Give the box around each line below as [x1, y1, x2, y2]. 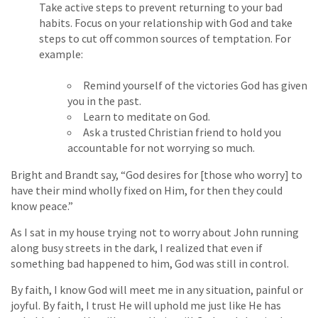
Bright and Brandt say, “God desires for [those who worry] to [11, 168, 302, 182]
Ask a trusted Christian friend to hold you [83, 125, 281, 140]
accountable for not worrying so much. [67, 141, 255, 155]
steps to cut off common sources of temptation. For [39, 31, 291, 46]
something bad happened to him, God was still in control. [11, 256, 289, 271]
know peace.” [11, 199, 73, 214]
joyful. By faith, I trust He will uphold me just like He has [11, 298, 281, 313]
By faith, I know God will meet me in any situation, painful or [11, 283, 303, 297]
